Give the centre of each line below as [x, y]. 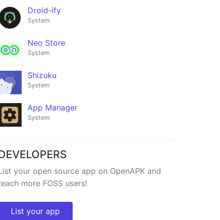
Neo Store [46, 43]
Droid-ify [44, 11]
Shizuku [42, 75]
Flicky [24, 166]
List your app [35, 211]
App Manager [52, 108]
